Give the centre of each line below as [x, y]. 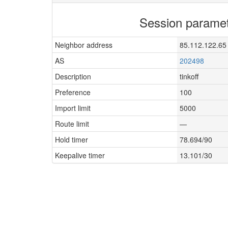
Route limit [72, 124]
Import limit [73, 108]
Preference [73, 92]
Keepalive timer [80, 155]
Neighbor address [84, 45]
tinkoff [189, 76]
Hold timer [72, 139]
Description [73, 76]
